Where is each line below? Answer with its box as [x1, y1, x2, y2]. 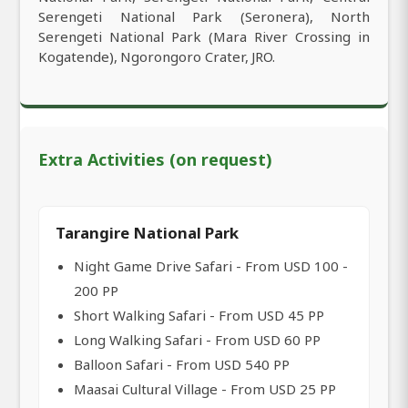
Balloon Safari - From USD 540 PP [74, 355, 290, 374]
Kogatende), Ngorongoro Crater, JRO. [38, 47, 275, 66]
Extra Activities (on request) [38, 148, 272, 171]
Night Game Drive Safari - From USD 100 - [74, 257, 348, 276]
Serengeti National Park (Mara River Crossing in [38, 27, 370, 46]
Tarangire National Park [56, 222, 239, 244]
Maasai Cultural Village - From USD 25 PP [74, 380, 336, 399]
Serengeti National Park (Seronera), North [38, 7, 370, 26]
